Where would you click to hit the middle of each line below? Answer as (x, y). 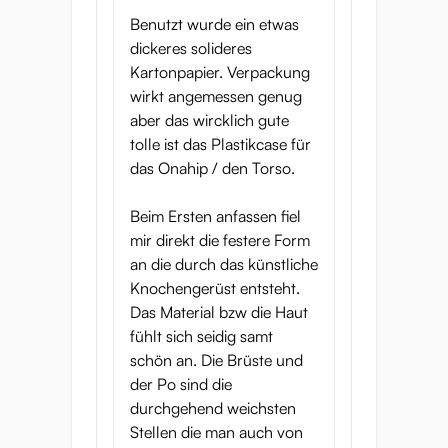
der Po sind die (181, 384)
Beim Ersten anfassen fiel (215, 216)
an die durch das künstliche (224, 264)
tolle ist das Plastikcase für (220, 144)
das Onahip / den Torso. (212, 168)
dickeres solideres (191, 48)
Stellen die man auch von (216, 432)
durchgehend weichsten (213, 408)
